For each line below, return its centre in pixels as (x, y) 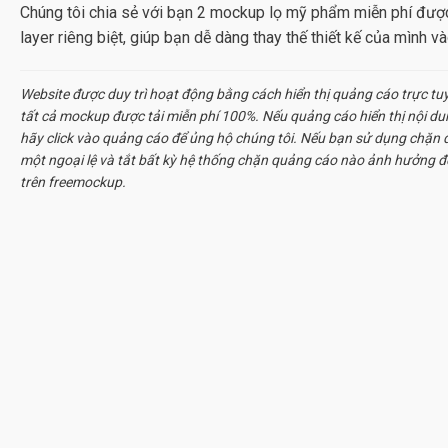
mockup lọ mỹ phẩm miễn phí (311, 12)
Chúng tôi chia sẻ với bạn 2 (115, 12)
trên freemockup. (73, 182)
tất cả (39, 116)
